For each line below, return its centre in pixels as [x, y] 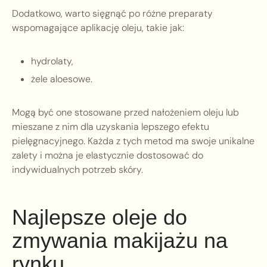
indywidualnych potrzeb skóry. [77, 170]
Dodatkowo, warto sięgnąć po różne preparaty [112, 14]
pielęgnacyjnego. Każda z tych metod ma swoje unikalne [133, 141]
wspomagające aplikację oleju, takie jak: [98, 28]
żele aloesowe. [62, 79]
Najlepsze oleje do [100, 218]
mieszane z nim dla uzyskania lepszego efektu [111, 127]
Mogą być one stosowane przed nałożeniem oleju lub [125, 113]
